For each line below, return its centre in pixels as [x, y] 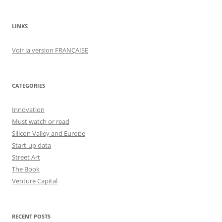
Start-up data [31, 145]
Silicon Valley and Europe [49, 133]
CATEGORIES [28, 85]
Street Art [26, 157]
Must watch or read [41, 121]
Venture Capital [35, 181]
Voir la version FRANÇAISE [50, 50]
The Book [26, 169]
